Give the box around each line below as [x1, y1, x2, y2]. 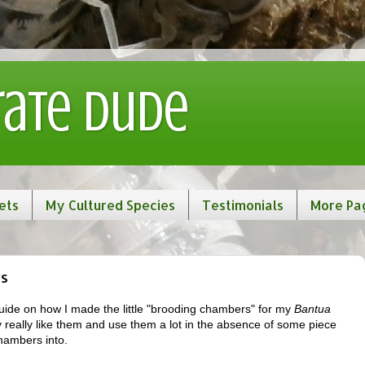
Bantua [294, 301, 331, 315]
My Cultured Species [46, 196, 175, 213]
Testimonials [202, 196, 284, 213]
